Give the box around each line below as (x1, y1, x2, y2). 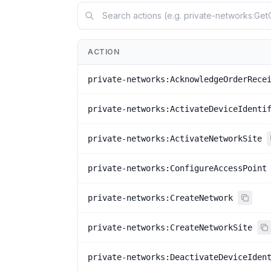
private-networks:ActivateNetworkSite (88, 134, 262, 143)
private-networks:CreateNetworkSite (88, 223, 252, 232)
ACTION (88, 47, 120, 56)
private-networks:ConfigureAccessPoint (88, 163, 267, 173)
